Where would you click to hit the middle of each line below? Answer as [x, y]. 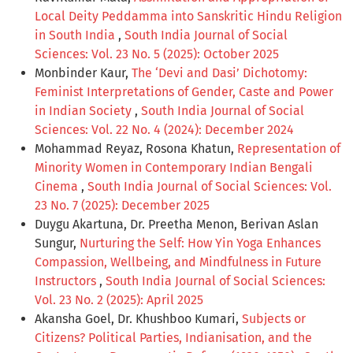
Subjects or [274, 318]
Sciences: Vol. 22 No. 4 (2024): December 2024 [164, 129]
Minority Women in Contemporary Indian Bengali [174, 167]
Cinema [58, 186]
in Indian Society [85, 110]
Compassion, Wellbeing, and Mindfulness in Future [178, 262]
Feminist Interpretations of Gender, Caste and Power [184, 91]
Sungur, [57, 243]
